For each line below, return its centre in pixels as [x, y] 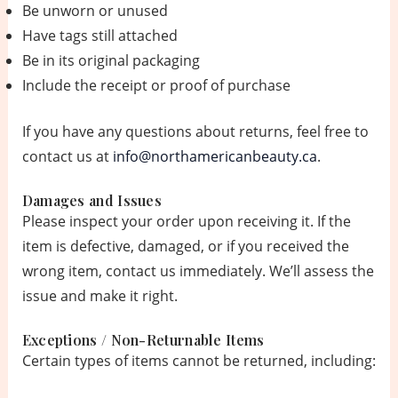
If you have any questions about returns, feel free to [195, 132]
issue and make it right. [99, 295]
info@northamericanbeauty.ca [215, 157]
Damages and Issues [92, 200]
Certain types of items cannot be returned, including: [199, 360]
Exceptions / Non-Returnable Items [143, 339]
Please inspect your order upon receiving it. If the [186, 221]
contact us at [67, 157]
